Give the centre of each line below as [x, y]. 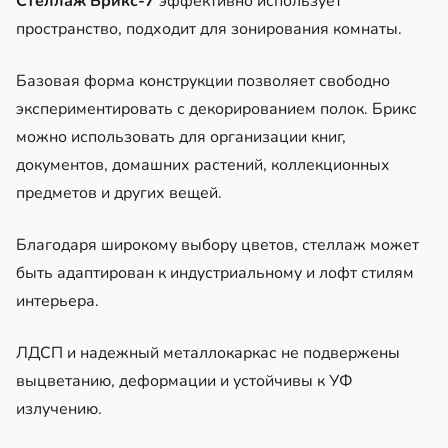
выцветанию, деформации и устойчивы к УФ [184, 380]
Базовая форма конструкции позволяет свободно [203, 80]
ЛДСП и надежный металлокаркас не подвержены [208, 352]
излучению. [59, 408]
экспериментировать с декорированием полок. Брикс [216, 108]
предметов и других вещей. [119, 192]
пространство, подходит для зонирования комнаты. [209, 28]
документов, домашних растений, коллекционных [203, 164]
